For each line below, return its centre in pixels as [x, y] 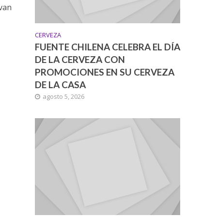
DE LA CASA [61, 84]
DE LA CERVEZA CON [80, 59]
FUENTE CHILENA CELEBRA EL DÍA [108, 46]
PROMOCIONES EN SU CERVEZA [105, 72]
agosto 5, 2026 [64, 96]
